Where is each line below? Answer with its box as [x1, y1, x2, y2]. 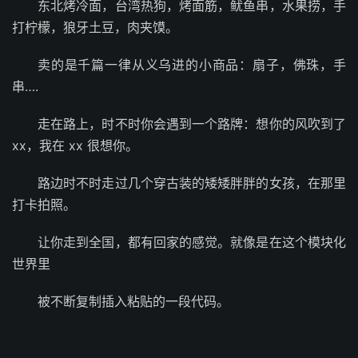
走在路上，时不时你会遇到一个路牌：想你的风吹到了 [38, 115, 346, 132]
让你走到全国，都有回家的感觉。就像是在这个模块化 [38, 233, 346, 250]
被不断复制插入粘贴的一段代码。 [38, 292, 229, 309]
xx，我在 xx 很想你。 [12, 137, 138, 153]
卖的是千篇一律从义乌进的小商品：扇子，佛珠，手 [38, 56, 346, 73]
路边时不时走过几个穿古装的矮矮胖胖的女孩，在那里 [38, 174, 346, 191]
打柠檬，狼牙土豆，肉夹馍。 [12, 18, 178, 35]
